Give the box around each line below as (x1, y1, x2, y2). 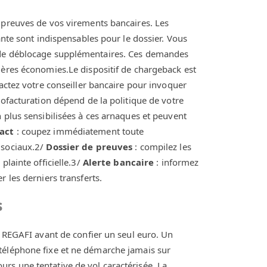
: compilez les (132, 140, 191, 153)
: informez (154, 156, 199, 168)
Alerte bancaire (82, 156, 154, 168)
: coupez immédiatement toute (14, 125, 144, 137)
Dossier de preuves (46, 140, 133, 153)
